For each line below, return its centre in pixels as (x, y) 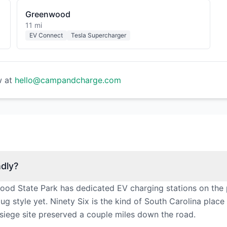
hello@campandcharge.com (68, 80)
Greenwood (48, 14)
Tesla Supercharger (99, 35)
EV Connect (46, 35)
